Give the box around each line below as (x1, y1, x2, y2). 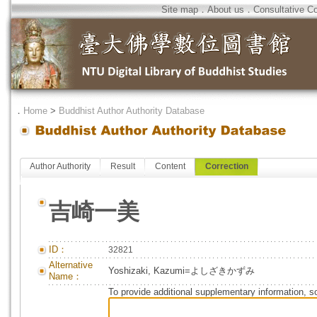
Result (110, 161, 135, 171)
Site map (161, 4, 198, 15)
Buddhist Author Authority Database (59, 105, 204, 116)
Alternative (49, 260, 93, 270)
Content (155, 161, 185, 171)
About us (207, 4, 244, 15)
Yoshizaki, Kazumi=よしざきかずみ (108, 265, 255, 276)
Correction (205, 161, 248, 171)
